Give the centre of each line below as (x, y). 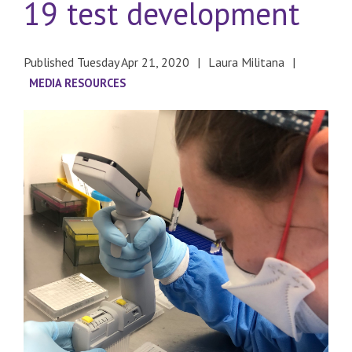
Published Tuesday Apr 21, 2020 (106, 62)
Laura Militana (246, 62)
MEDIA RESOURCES (77, 83)
